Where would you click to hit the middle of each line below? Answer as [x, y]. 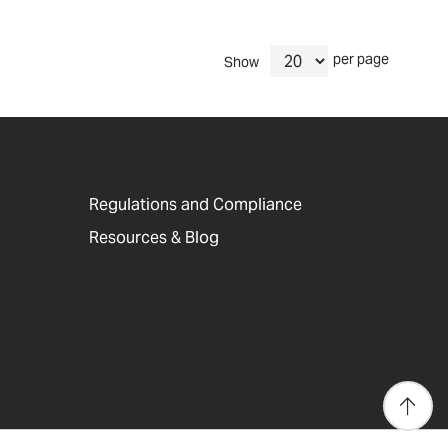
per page [361, 59]
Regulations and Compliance [196, 204]
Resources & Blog [154, 237]
